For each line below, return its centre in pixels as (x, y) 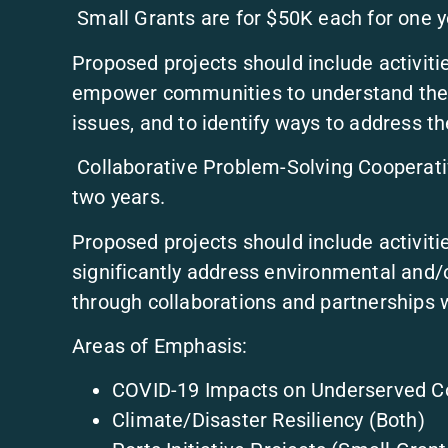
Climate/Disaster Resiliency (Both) (268, 420)
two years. (121, 197)
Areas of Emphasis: (160, 345)
